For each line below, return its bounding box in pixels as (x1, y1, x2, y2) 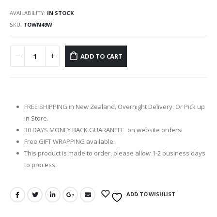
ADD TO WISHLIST (126, 190, 175, 198)
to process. (24, 160, 57, 170)
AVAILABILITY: (10, 9, 47, 16)
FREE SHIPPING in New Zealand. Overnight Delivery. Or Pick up (24, 102, 205, 111)
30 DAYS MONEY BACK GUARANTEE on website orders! (24, 125, 183, 135)
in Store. (24, 114, 48, 123)
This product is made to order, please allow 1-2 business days (24, 149, 205, 158)
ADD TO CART (80, 51, 123, 61)
